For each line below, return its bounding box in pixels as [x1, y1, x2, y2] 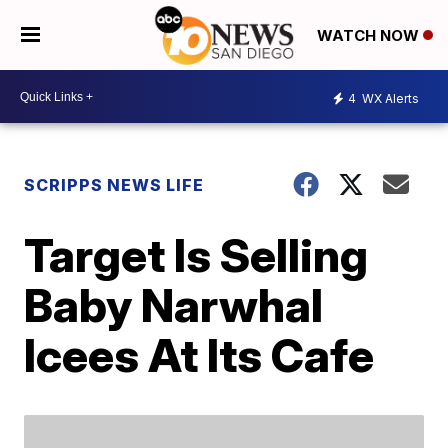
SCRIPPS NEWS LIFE [24, 175, 205, 195]
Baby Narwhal [24, 277, 324, 333]
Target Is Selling [24, 227, 369, 283]
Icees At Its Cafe [24, 327, 375, 383]
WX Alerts [359, 90, 419, 106]
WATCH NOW [317, 26, 423, 46]
